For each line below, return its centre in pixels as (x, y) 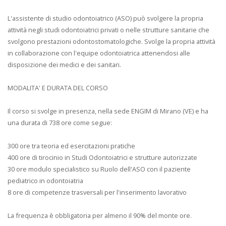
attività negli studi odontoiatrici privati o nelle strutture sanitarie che (108, 30)
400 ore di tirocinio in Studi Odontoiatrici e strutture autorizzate (102, 157)
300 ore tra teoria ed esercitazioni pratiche (71, 146)
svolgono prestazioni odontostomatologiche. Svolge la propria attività (111, 41)
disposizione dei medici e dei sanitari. (64, 64)
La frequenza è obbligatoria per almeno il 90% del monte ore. (100, 215)
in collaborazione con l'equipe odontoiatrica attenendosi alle (99, 53)
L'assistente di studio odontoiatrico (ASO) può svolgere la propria (105, 18)
